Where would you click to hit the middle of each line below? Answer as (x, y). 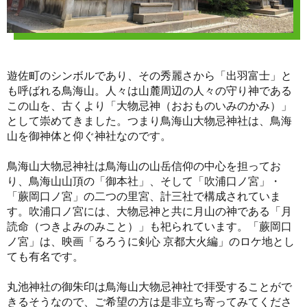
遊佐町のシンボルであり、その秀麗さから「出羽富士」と (149, 75)
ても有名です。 (45, 256)
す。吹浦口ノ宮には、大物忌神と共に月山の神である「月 (149, 211)
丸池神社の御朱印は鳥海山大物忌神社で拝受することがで (149, 286)
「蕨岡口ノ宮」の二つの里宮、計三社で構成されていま (144, 196)
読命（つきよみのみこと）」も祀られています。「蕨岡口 (149, 226)
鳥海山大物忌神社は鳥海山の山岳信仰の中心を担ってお (144, 165)
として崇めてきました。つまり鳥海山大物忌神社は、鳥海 (149, 120)
